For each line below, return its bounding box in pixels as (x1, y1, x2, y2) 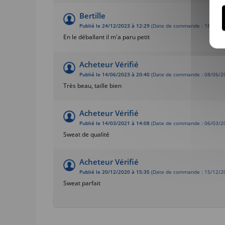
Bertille (79, 10, 105, 21)
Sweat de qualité (63, 130, 109, 139)
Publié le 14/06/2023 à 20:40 (79, 71, 150, 78)
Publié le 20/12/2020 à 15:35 (79, 168, 150, 175)
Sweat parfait (63, 178, 100, 187)
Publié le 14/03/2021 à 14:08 (79, 120, 150, 127)
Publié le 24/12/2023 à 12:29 (79, 22, 150, 29)
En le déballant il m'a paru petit (63, 32, 150, 41)
